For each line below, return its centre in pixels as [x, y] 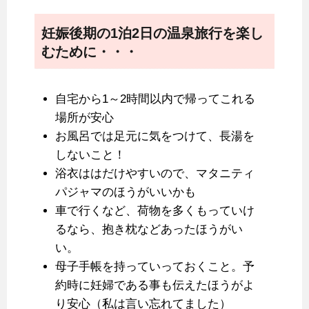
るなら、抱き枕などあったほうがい [149, 229]
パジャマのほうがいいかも [126, 192]
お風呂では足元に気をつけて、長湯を [155, 136]
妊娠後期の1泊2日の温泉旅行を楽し [152, 33]
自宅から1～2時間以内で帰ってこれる [155, 99]
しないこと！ [90, 155]
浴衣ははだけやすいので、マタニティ [155, 173]
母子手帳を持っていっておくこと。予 [155, 267]
